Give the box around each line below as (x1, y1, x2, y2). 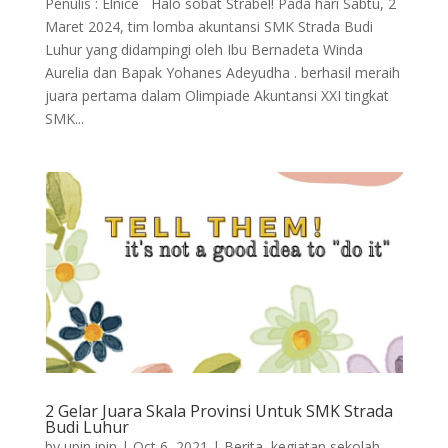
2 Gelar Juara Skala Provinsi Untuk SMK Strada (44, 400, 393, 423)
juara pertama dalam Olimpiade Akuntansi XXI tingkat (44, 85, 389, 105)
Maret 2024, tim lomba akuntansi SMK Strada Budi (44, 16, 373, 36)
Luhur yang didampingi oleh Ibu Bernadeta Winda (44, 39, 363, 59)
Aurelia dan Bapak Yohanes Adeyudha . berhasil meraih (44, 62, 400, 82)
